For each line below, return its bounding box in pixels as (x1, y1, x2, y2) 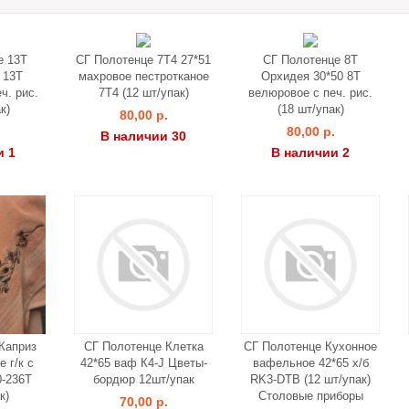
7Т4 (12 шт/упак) (98, 86, 189, 100)
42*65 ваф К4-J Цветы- (79, 356, 207, 370)
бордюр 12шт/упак (92, 372, 194, 386)
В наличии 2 (271, 145, 350, 160)
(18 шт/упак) (277, 102, 344, 116)
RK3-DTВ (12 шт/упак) (250, 372, 371, 386)
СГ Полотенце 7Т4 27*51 (76, 53, 211, 67)
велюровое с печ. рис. (248, 86, 372, 100)
